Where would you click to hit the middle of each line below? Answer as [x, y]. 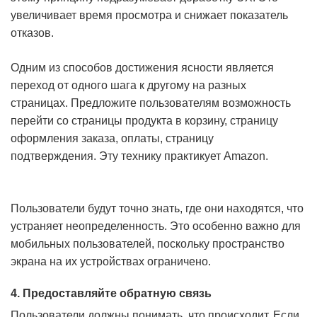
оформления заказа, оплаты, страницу [112, 138]
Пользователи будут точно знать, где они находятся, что [157, 208]
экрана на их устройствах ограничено [109, 261]
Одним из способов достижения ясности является [142, 68]
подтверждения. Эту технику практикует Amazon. [139, 156]
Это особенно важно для [235, 226]
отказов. [32, 33]
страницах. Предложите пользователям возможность [151, 103]
